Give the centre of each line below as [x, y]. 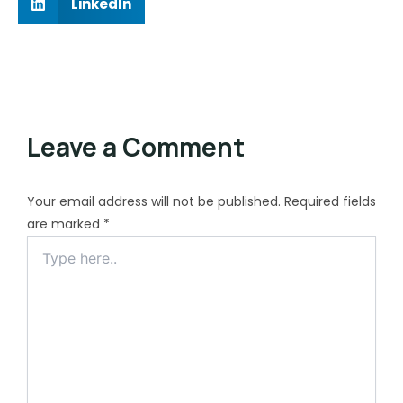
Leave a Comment [136, 147]
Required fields [330, 201]
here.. [44, 262]
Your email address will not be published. [154, 201]
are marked [65, 224]
